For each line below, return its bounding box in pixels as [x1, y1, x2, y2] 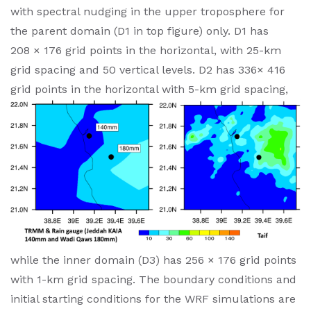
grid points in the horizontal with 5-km [10, 83, 220, 96]
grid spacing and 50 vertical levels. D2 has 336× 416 [10, 63, 285, 77]
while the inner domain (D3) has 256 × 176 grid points [10, 253, 296, 267]
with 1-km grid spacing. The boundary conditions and [10, 273, 296, 287]
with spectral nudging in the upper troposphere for [10, 5, 285, 19]
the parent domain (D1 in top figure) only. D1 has [10, 24, 269, 38]
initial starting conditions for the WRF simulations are [10, 292, 296, 306]
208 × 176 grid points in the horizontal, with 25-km [10, 44, 281, 58]
